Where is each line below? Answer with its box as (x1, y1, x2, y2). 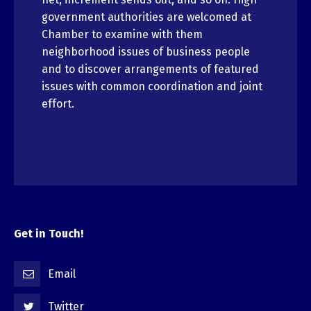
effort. (42, 97, 74, 111)
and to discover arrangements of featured (42, 62, 259, 76)
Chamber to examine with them (42, 28, 203, 42)
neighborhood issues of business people (42, 45, 250, 59)
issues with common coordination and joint (42, 80, 262, 94)
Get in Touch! (14, 227, 83, 241)
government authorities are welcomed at (42, 10, 251, 24)
